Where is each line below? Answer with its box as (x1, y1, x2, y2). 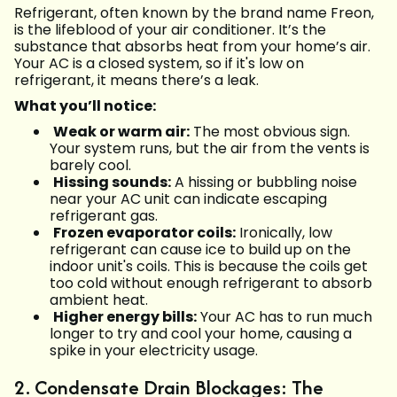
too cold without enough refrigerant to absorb (50, 273, 372, 294)
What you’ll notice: (14, 96, 156, 117)
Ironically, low (236, 222, 332, 244)
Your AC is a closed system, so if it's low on (14, 53, 304, 74)
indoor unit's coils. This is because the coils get (50, 256, 368, 277)
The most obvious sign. (190, 121, 350, 143)
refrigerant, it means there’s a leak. (14, 70, 259, 91)
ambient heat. (50, 290, 148, 311)
